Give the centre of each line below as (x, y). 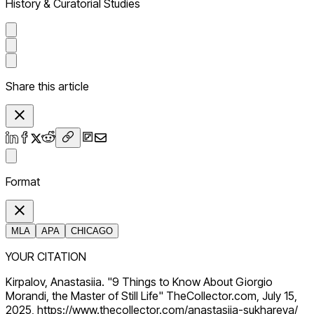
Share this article (47, 87)
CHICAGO (92, 231)
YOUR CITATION (46, 257)
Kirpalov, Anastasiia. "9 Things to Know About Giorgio (139, 282)
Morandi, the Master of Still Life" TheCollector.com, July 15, (151, 296)
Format (23, 182)
